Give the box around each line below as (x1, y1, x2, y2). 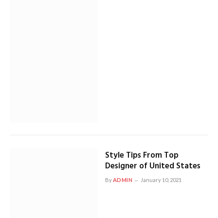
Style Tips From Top (105, 148, 179, 162)
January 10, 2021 (141, 176, 182, 183)
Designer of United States (105, 159, 200, 173)
